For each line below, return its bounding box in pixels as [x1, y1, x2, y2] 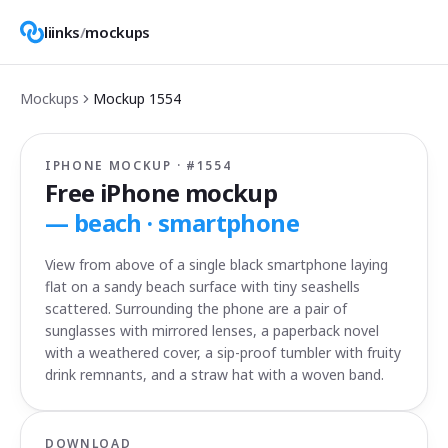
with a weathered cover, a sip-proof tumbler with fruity [45, 343, 401, 362]
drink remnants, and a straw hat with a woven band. [45, 365, 384, 384]
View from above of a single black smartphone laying [45, 255, 388, 274]
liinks [44, 22, 80, 42]
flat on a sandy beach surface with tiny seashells [45, 277, 360, 296]
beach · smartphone [73, 206, 300, 239]
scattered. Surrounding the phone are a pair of [45, 299, 347, 318]
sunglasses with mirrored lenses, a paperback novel [45, 321, 379, 340]
